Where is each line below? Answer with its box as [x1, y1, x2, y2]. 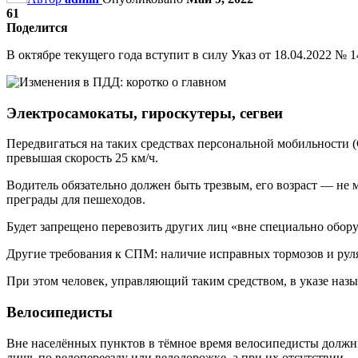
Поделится [6, 20, 68, 34]
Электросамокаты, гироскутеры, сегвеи [6, 104, 283, 121]
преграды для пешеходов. [6, 193, 145, 207]
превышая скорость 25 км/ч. [6, 151, 158, 165]
